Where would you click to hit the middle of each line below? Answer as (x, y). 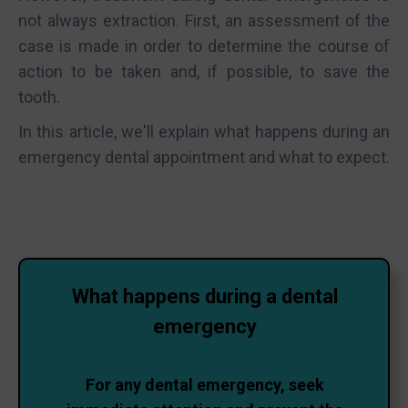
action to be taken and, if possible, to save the (204, 71)
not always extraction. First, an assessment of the (204, 20)
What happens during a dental (205, 296)
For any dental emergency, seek (205, 385)
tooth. (39, 97)
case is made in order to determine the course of (204, 46)
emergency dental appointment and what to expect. (204, 157)
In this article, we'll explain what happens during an (204, 132)
